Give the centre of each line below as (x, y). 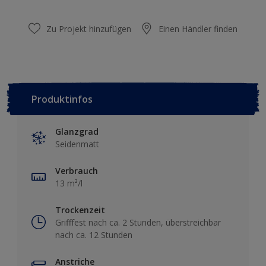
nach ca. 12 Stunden (94, 235)
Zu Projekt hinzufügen (89, 28)
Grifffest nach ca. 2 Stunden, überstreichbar (138, 222)
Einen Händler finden (198, 28)
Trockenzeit (80, 210)
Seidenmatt (77, 144)
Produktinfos (62, 99)
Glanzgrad (77, 131)
